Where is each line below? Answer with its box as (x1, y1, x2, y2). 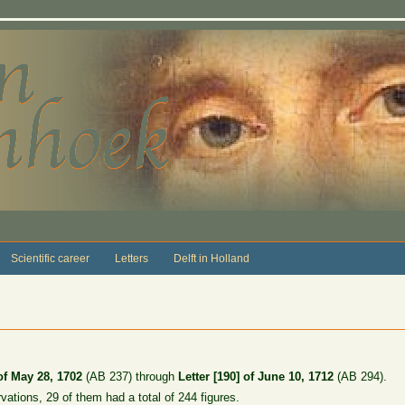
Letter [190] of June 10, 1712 (178, 369, 334, 383)
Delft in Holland (173, 251, 250, 265)
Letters (114, 251, 148, 265)
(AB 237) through (82, 369, 179, 383)
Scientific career (10, 251, 89, 265)
